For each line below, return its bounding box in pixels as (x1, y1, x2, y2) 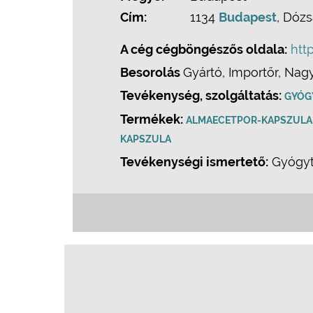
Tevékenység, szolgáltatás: (120, 88, 284, 103)
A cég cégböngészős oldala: (120, 42, 287, 57)
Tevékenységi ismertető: (120, 154, 268, 169)
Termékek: (120, 112, 186, 126)
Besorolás (120, 65, 183, 80)
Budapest (219, 10, 277, 24)
